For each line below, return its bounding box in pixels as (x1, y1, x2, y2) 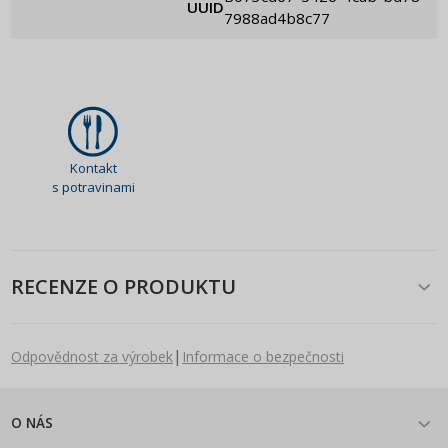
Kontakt (69, 158, 117, 177)
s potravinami (51, 177, 135, 196)
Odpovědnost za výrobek (11, 346, 173, 366)
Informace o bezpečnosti (182, 346, 344, 366)
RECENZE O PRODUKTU (11, 273, 236, 301)
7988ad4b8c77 (224, 7, 330, 28)
